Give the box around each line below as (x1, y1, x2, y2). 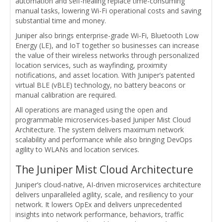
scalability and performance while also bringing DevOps (15, 135, 192, 145)
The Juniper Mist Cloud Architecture (15, 163, 193, 177)
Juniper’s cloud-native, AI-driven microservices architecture (15, 180, 201, 190)
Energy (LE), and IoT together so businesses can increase (15, 41, 199, 51)
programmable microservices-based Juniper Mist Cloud (15, 115, 191, 125)
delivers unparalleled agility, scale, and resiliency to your (15, 190, 193, 200)
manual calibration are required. (15, 90, 116, 100)
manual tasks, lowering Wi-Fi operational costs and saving (15, 6, 201, 16)
